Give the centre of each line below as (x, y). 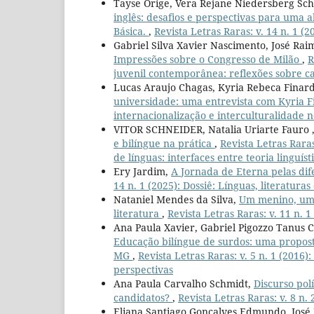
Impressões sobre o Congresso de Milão (208, 59)
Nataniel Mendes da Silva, (176, 199)
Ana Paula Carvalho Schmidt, (184, 283)
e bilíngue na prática (164, 143)
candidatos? (143, 297)
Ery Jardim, (142, 171)
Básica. (131, 31)
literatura (138, 213)
